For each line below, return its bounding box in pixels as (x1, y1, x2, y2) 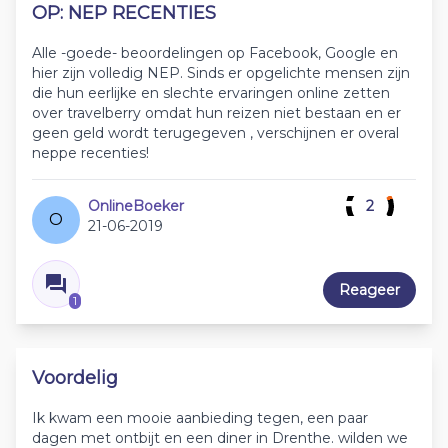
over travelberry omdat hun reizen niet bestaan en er (32, 104, 401, 122)
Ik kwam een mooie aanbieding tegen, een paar (32, 409, 368, 427)
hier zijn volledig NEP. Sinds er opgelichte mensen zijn (32, 64, 410, 82)
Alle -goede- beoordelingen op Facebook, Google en (32, 44, 398, 62)
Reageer (339, 281, 400, 299)
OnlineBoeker (88, 197, 184, 215)
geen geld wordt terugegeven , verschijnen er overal (32, 124, 399, 142)
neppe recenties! (32, 144, 149, 162)
